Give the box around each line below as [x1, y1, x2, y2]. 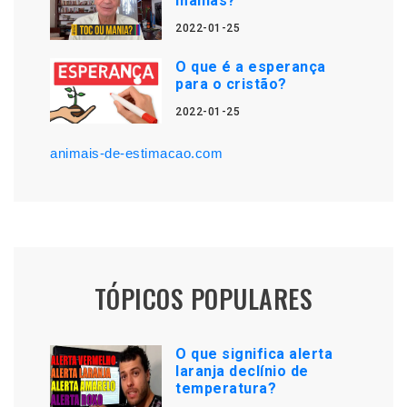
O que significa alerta [175, 345, 333, 362]
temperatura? [175, 380, 277, 397]
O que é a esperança [175, 58, 326, 75]
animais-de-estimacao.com [50, 145, 223, 161]
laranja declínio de [175, 362, 309, 380]
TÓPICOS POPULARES [94, 280, 313, 317]
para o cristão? [175, 75, 287, 93]
